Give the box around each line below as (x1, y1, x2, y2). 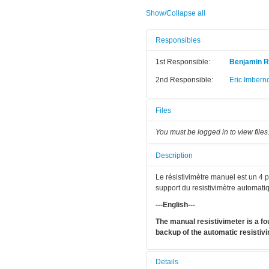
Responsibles (155, 36, 201, 45)
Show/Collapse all (145, 9, 205, 18)
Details (155, 258, 178, 267)
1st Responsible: (155, 58, 210, 67)
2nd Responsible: (155, 76, 213, 85)
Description (155, 151, 193, 160)
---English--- (155, 201, 195, 210)
